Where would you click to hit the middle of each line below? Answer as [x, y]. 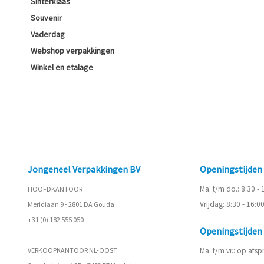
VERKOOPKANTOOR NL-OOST [72, 250]
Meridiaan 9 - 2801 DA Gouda [71, 204]
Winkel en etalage [62, 67]
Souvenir [46, 18]
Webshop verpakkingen [72, 51]
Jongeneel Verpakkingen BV [84, 169]
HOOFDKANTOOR [55, 189]
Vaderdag [48, 34]
